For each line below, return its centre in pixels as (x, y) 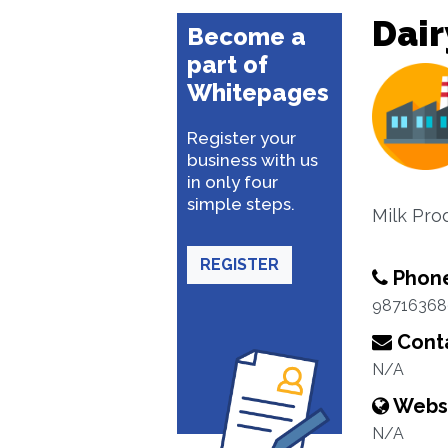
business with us (252, 160)
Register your (241, 138)
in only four (232, 182)
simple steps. (241, 204)
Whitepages (258, 92)
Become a (246, 36)
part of (227, 64)
